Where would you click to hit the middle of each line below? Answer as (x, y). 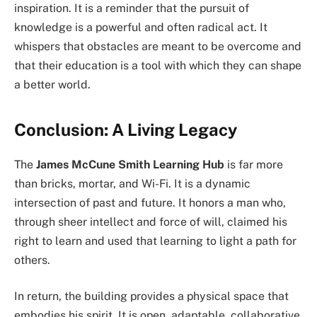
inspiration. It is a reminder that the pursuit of (132, 8)
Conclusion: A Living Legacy (126, 129)
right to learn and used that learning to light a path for (155, 241)
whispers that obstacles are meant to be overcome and (158, 47)
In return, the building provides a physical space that (151, 296)
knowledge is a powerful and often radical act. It (141, 28)
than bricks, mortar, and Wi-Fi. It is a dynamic (132, 183)
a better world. (52, 85)
